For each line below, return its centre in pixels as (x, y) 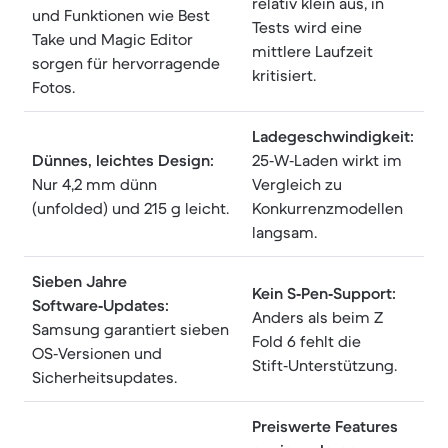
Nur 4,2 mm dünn (94, 184)
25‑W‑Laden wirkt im (327, 160)
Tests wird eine (307, 27)
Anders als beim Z (317, 317)
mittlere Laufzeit (312, 51)
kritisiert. (284, 75)
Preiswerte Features (325, 426)
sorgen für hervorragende (126, 63)
